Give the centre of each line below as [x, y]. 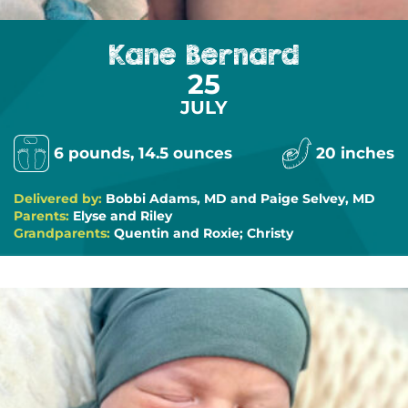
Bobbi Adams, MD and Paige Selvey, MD [240, 198]
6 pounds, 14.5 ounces [143, 153]
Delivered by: [60, 198]
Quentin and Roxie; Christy [204, 233]
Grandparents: [64, 233]
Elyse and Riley [122, 215]
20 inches [355, 153]
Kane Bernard [204, 54]
